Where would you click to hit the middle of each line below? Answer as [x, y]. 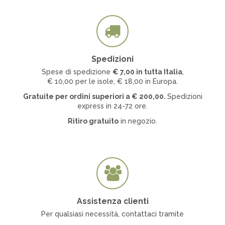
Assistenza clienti [113, 201]
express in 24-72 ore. [113, 106]
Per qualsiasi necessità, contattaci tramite [113, 214]
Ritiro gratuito [93, 121]
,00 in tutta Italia [153, 72]
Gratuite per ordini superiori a [77, 97]
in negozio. [138, 121]
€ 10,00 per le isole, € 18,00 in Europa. [113, 82]
